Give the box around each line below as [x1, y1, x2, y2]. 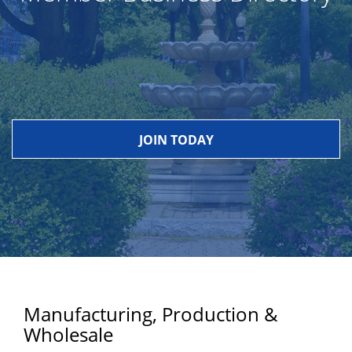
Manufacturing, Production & [24, 301, 278, 327]
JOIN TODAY [138, 131, 214, 148]
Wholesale [24, 321, 113, 347]
